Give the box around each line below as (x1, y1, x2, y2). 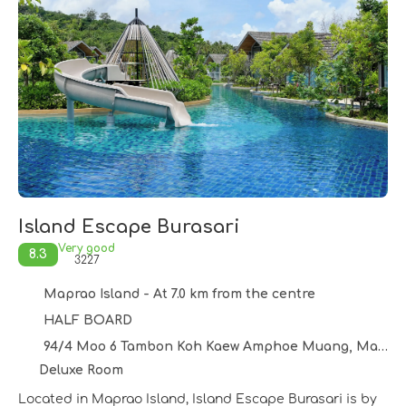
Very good (58, 241, 115, 255)
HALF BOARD (43, 313, 132, 327)
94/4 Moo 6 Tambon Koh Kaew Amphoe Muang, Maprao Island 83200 (43, 339, 378, 353)
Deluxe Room (38, 362, 123, 377)
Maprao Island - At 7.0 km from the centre (43, 286, 315, 301)
